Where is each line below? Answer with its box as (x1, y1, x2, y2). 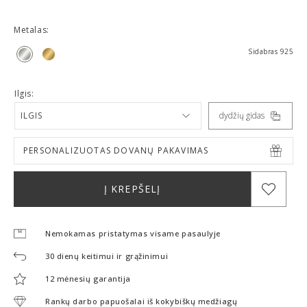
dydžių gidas (219, 109, 265, 121)
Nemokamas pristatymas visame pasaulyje (45, 228, 221, 238)
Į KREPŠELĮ (104, 182, 160, 195)
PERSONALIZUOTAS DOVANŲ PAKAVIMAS (23, 144, 209, 156)
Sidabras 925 (248, 46, 293, 56)
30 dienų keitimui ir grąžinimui (45, 250, 169, 261)
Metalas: (14, 23, 49, 36)
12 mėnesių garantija (45, 273, 131, 284)
